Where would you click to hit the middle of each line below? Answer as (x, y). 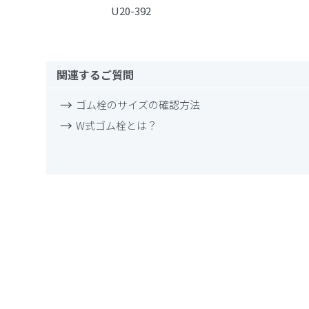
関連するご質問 (96, 74)
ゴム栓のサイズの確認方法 (138, 104)
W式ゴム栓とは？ (117, 125)
